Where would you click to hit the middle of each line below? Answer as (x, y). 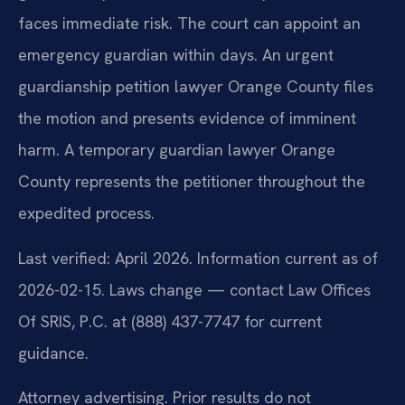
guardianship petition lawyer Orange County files (196, 87)
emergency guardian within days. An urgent (176, 55)
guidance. (53, 353)
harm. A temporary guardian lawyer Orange (177, 150)
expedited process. (86, 213)
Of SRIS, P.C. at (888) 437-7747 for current (170, 321)
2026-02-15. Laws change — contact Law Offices (194, 289)
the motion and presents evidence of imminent (187, 118)
